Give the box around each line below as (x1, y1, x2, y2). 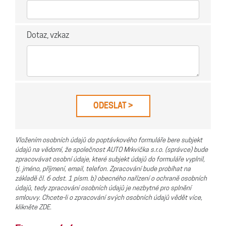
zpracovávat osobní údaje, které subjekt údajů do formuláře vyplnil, (15, 155, 205, 163)
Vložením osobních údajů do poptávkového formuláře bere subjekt (15, 136, 202, 144)
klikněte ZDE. (15, 203, 51, 211)
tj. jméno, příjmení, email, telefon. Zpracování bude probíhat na (15, 165, 191, 173)
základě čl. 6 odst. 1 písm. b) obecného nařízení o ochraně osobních (15, 175, 207, 183)
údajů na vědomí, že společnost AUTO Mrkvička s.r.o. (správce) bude (15, 146, 208, 154)
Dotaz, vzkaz (27, 30, 69, 40)
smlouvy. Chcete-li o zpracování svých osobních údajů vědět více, (15, 194, 202, 202)
